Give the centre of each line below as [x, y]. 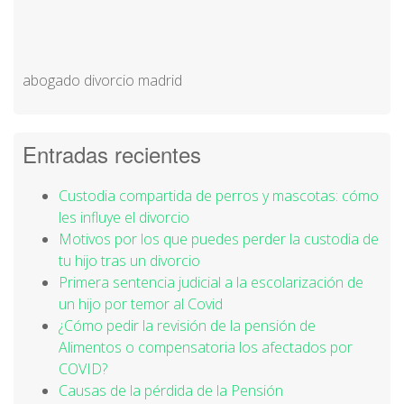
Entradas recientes [112, 154]
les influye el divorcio [124, 217]
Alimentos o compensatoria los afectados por [206, 347]
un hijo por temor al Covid [141, 304]
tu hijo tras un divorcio [129, 261]
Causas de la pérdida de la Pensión [171, 390]
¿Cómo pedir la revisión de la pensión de [187, 326]
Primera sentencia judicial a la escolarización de [211, 282]
